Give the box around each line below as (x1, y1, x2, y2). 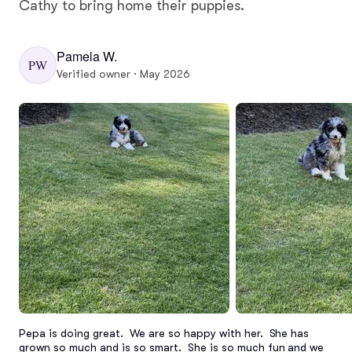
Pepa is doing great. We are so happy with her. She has (19, 326, 310, 339)
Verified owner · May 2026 (57, 68, 190, 81)
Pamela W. (57, 47, 117, 66)
